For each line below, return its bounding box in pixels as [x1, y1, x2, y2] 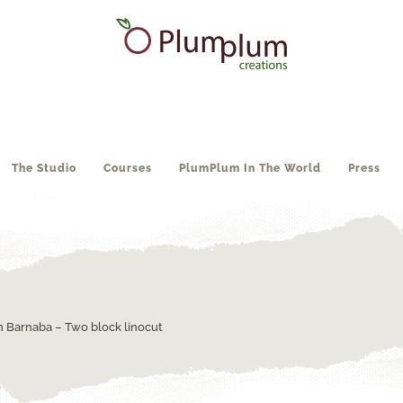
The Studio [11, 162, 76, 175]
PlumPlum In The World [178, 162, 321, 175]
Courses [103, 162, 152, 175]
